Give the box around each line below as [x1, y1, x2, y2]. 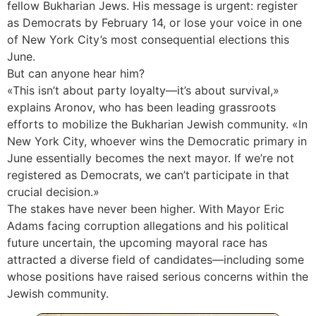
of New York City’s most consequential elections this [7, 32, 289, 47]
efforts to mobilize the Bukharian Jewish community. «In [7, 117, 308, 132]
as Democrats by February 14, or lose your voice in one [7, 16, 302, 30]
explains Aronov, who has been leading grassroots [7, 100, 276, 115]
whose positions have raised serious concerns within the [7, 269, 308, 284]
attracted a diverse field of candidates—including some [7, 253, 304, 267]
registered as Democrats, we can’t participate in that [7, 168, 289, 183]
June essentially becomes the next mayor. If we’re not [7, 151, 294, 166]
